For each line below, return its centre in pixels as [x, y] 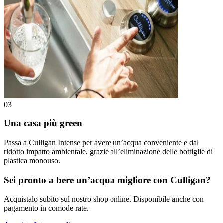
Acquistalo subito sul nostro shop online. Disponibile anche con [104, 199]
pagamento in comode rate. [46, 208]
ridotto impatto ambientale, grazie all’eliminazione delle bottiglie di [108, 151]
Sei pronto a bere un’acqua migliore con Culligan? [107, 180]
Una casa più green [43, 123]
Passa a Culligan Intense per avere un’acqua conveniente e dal [101, 142]
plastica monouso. [32, 160]
